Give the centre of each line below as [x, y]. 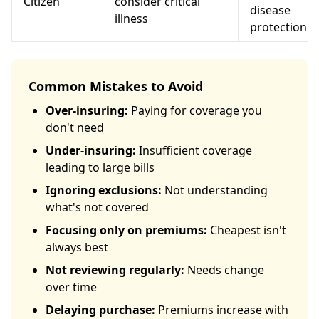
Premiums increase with [222, 310]
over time [71, 287]
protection [278, 27]
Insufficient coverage [194, 150]
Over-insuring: [87, 110]
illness [131, 19]
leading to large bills [100, 167]
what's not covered [97, 207]
